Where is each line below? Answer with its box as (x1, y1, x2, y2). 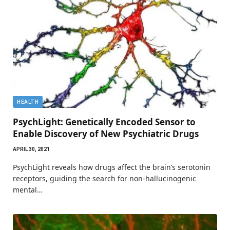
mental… (13, 184, 43, 195)
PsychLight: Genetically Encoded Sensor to (13, 116, 196, 128)
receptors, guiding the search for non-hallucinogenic (13, 173, 196, 183)
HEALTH (17, 99, 39, 105)
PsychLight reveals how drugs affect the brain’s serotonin (13, 162, 210, 172)
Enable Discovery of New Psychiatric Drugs (13, 127, 199, 140)
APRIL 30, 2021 (13, 146, 50, 152)
